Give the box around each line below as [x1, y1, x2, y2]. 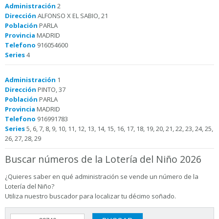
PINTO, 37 [36, 85, 66, 94]
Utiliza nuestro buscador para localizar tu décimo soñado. [5, 192, 176, 200]
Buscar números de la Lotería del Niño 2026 [5, 153, 201, 166]
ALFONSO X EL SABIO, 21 [36, 11, 108, 20]
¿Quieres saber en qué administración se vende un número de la [5, 172, 198, 181]
